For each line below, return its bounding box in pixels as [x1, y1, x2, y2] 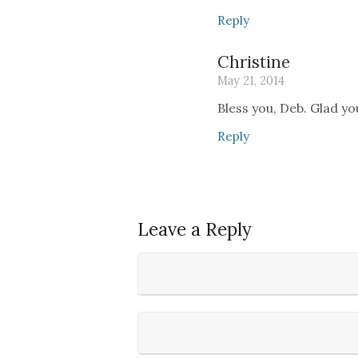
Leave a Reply [137, 217, 252, 241]
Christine [217, 51, 290, 73]
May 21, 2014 [217, 74, 284, 88]
